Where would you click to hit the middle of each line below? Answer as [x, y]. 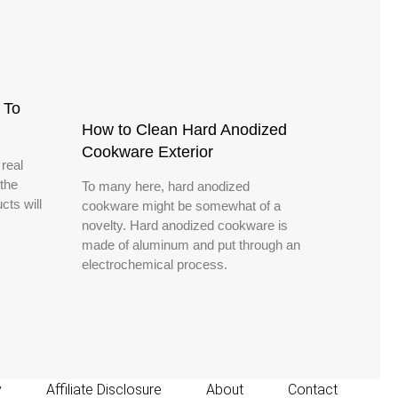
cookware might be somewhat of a [181, 205]
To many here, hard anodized [166, 186]
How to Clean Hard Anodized [184, 129]
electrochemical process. [155, 264]
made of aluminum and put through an [191, 244]
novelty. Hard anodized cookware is [185, 225]
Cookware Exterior [147, 151]
